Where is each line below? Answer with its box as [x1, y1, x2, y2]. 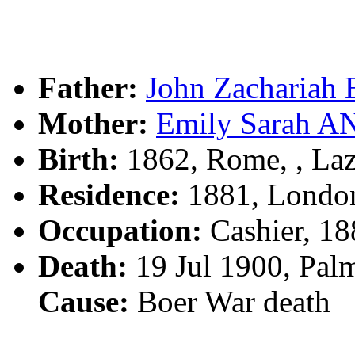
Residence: [38, 177, 180, 212]
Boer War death [129, 284, 330, 319]
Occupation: [38, 212, 202, 247]
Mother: [38, 105, 148, 140]
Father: [38, 70, 138, 105]
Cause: [38, 284, 129, 319]
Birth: [38, 141, 119, 176]
